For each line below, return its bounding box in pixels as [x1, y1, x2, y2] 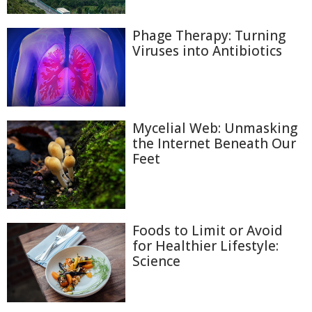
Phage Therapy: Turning [132, 26, 286, 45]
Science [132, 252, 180, 271]
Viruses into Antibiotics [132, 41, 282, 60]
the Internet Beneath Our [132, 134, 296, 153]
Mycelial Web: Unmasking [132, 118, 297, 137]
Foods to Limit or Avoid [132, 221, 283, 240]
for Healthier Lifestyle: [132, 237, 279, 256]
